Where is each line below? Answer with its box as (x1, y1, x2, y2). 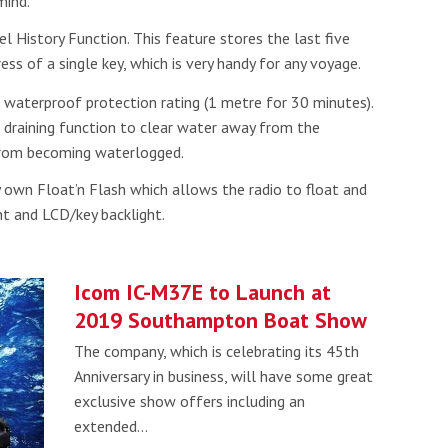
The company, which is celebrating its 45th (74, 341, 359, 361)
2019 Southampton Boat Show (74, 306, 367, 334)
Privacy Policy (48, 75, 122, 93)
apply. (242, 75, 278, 93)
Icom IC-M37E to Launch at (74, 278, 331, 306)
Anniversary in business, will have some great (74, 366, 373, 386)
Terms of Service (149, 75, 242, 93)
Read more (188, 10, 260, 31)
